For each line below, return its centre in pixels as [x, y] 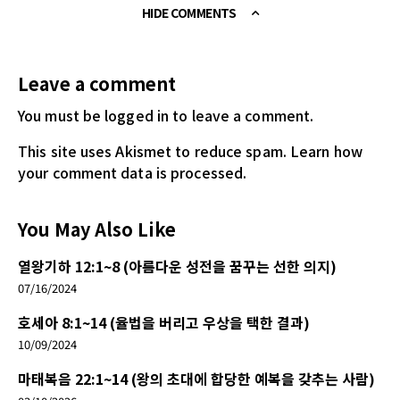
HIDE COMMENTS [190, 13]
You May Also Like [97, 229]
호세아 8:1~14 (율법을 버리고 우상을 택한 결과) [164, 323]
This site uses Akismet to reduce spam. [154, 151]
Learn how [326, 151]
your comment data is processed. [133, 173]
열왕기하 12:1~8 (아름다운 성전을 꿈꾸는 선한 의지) [177, 267]
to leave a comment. [242, 116]
